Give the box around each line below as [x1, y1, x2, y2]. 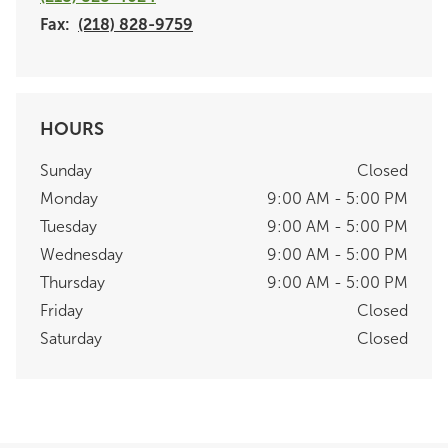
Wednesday [40, 245, 123, 264]
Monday [40, 189, 98, 208]
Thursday [40, 273, 105, 292]
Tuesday [40, 217, 97, 236]
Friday [40, 301, 83, 320]
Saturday [40, 329, 102, 348]
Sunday [40, 161, 92, 180]
